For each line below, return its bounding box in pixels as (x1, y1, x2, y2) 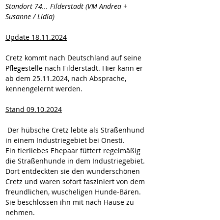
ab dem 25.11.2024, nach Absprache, (5, 74, 128, 83)
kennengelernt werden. (5, 84, 82, 93)
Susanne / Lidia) (5, 12, 55, 21)
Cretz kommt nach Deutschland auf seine (5, 53, 143, 62)
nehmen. (5, 208, 37, 217)
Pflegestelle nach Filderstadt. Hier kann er (5, 63, 145, 73)
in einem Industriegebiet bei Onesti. (5, 136, 125, 145)
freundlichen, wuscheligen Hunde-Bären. (5, 187, 143, 196)
